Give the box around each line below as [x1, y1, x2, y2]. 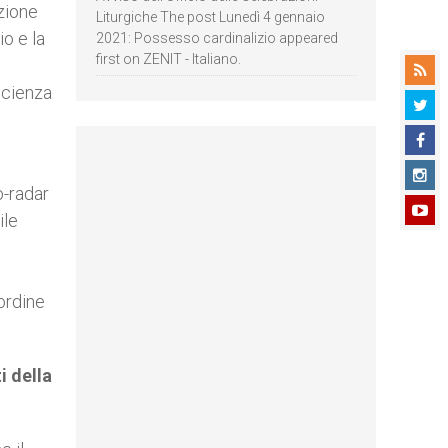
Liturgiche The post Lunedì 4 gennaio [96, 9, 325, 25]
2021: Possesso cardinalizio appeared [96, 30, 338, 46]
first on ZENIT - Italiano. [96, 51, 241, 67]
